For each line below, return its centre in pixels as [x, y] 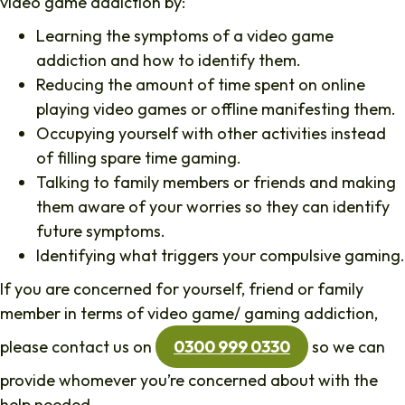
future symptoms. [101, 231]
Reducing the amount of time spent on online [201, 84]
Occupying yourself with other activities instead [211, 133]
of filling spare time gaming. [139, 157]
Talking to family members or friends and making [216, 182]
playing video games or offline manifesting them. [216, 108]
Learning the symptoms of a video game [185, 35]
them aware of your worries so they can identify [213, 206]
